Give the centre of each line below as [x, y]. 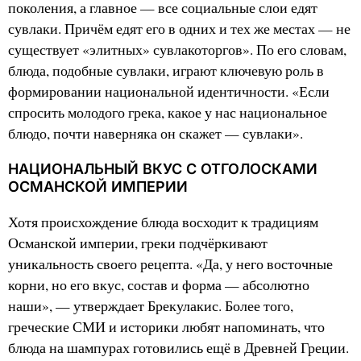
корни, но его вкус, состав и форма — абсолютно [159, 285]
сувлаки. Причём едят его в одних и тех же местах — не [179, 29]
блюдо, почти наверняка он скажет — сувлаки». [156, 134]
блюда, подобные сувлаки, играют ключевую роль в [166, 71]
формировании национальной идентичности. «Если [169, 92]
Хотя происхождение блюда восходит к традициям [163, 222]
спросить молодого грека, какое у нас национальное [168, 113]
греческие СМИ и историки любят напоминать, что [166, 327]
